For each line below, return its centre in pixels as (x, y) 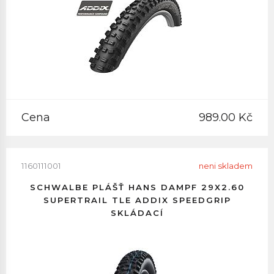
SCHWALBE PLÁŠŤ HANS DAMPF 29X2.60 (137, 187)
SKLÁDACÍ (137, 213)
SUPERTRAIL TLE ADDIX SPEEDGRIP (137, 200)
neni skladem (226, 166)
